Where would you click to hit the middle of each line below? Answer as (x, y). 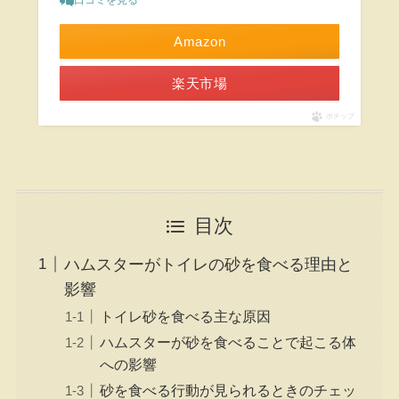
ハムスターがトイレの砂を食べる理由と (208, 264)
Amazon (199, 42)
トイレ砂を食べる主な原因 (185, 316)
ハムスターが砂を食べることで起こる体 (228, 342)
